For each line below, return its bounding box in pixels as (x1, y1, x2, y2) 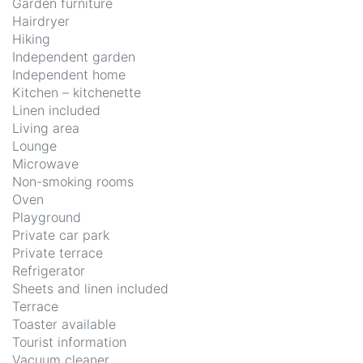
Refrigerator (12, 263, 85, 280)
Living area (12, 120, 79, 137)
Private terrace (12, 245, 103, 262)
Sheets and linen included (12, 280, 169, 297)
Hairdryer (12, 13, 70, 30)
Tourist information (12, 334, 126, 351)
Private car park (12, 227, 109, 244)
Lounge (12, 138, 57, 155)
